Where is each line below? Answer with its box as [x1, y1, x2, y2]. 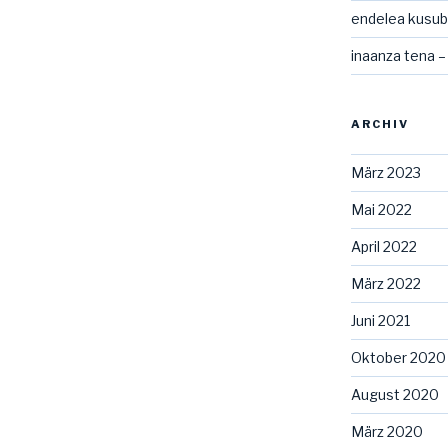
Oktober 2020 [350, 348, 446, 366]
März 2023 [350, 163, 421, 181]
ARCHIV [350, 116, 409, 131]
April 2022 [350, 237, 417, 255]
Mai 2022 [350, 200, 412, 218]
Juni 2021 [350, 311, 410, 329]
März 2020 [350, 422, 423, 440]
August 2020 [350, 385, 439, 403]
